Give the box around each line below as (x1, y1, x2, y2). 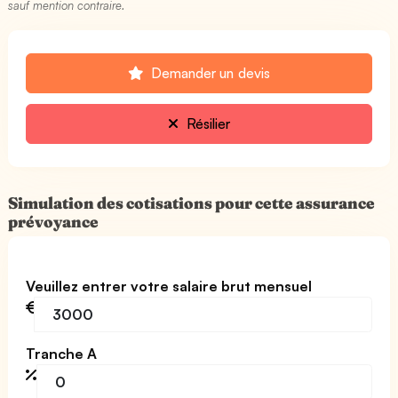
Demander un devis (147, 63, 270, 82)
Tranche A (26, 344, 98, 362)
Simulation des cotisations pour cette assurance (8, 192, 376, 213)
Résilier (182, 114, 230, 132)
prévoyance (8, 211, 99, 232)
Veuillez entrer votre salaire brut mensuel (26, 276, 313, 295)
